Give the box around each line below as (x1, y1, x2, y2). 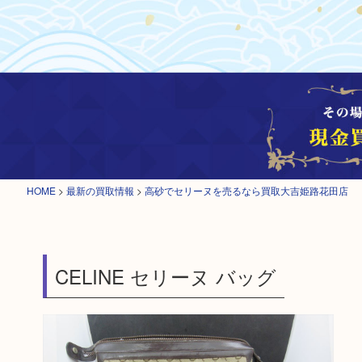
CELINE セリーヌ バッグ (54, 262, 276, 290)
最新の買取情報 (65, 183, 134, 197)
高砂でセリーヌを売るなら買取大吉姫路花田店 (144, 183, 348, 197)
